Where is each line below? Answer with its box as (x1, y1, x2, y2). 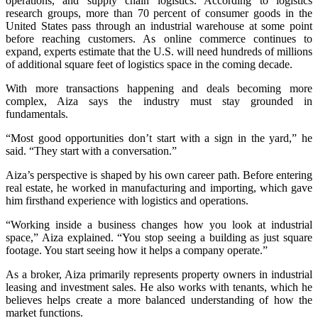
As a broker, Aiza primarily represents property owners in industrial (6, 268, 312, 280)
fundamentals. (6, 107, 68, 120)
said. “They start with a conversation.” (6, 144, 177, 157)
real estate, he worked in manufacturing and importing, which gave (6, 181, 312, 194)
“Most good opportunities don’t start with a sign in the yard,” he (6, 131, 312, 144)
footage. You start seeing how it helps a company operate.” (6, 243, 268, 256)
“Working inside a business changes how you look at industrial (6, 218, 312, 231)
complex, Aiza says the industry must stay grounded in (6, 94, 312, 107)
